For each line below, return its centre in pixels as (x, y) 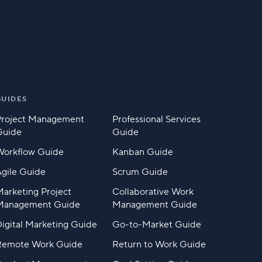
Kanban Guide (142, 152)
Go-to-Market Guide (156, 225)
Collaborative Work (153, 192)
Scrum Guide (140, 172)
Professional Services (156, 120)
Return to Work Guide (159, 245)
